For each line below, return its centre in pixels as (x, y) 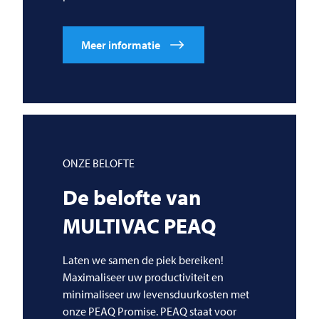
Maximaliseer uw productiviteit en (143, 277)
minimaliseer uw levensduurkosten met (156, 294)
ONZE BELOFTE (99, 163)
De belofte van (132, 197)
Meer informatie (121, 45)
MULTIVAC (111, 225)
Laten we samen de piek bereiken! (143, 260)
